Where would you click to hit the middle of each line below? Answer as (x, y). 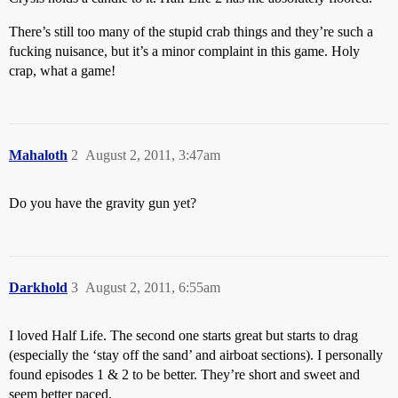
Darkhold (38, 287)
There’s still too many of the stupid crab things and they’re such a (191, 32)
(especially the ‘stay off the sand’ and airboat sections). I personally (196, 355)
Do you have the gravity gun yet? (103, 203)
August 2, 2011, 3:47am (153, 155)
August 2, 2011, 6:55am (153, 287)
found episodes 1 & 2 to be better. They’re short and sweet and (184, 374)
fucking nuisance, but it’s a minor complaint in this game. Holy (184, 51)
